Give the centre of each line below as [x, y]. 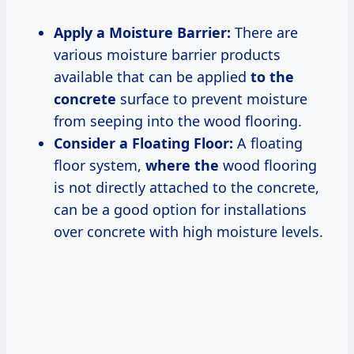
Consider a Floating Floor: [143, 143]
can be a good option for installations [180, 209]
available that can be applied [152, 76]
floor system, [100, 165]
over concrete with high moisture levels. [188, 231]
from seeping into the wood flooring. [178, 121]
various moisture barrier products [167, 54]
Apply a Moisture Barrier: [142, 32]
